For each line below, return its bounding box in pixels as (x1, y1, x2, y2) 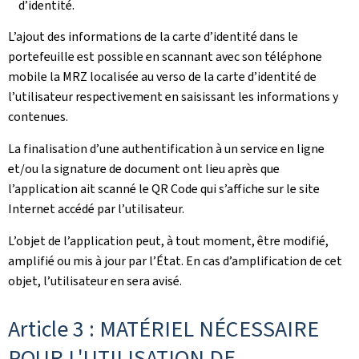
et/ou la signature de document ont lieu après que (8, 160, 280, 177)
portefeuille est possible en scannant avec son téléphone (8, 48, 322, 65)
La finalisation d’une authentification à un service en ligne (8, 140, 325, 157)
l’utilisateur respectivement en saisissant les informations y (8, 88, 338, 105)
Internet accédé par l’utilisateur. (8, 200, 184, 217)
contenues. (8, 108, 68, 125)
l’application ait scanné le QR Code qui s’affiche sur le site (8, 180, 320, 197)
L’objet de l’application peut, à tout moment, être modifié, (8, 232, 329, 249)
